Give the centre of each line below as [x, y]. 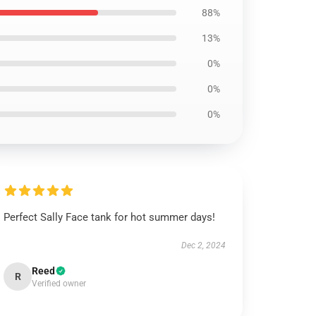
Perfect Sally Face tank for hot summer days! [110, 217]
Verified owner [59, 284]
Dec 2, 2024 [203, 245]
